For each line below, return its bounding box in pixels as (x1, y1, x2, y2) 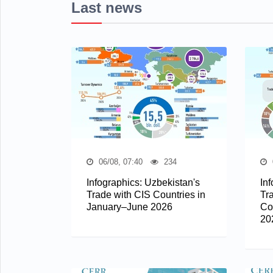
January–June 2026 (87, 201, 172, 212)
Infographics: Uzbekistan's (87, 177, 200, 188)
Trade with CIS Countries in (87, 189, 205, 200)
